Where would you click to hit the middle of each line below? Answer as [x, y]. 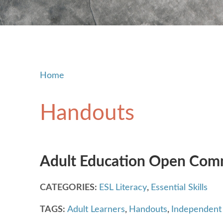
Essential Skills [179, 187]
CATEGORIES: [69, 187]
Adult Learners [96, 209]
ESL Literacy [123, 187]
